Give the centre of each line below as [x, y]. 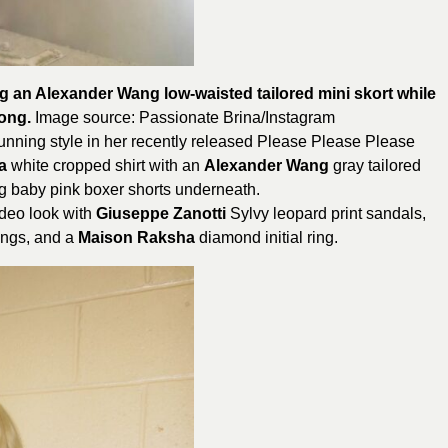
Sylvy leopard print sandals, [326, 213]
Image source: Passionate [129, 117]
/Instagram [298, 117]
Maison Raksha [136, 237]
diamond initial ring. [266, 237]
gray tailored [375, 165]
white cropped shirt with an [105, 165]
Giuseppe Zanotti [161, 213]
